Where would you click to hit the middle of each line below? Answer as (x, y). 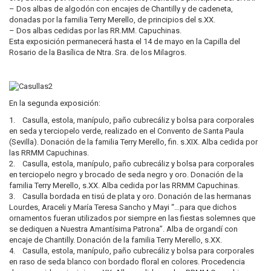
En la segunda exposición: (55, 103)
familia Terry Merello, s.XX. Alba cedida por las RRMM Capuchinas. (124, 186)
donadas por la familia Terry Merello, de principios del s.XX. (112, 19)
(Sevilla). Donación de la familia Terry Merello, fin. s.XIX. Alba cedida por (133, 142)
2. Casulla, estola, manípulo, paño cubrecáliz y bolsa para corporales (132, 164)
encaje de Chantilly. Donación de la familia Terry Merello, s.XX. (116, 240)
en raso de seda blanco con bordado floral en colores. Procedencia (127, 262)
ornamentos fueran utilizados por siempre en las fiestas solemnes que (132, 218)
